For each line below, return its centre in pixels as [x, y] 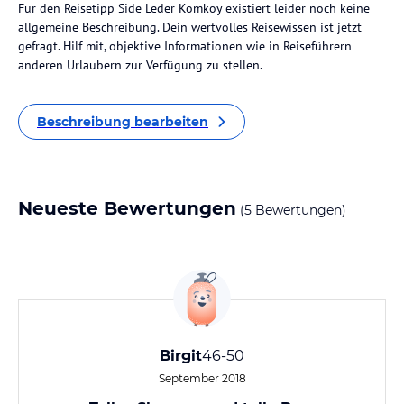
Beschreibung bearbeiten [123, 122]
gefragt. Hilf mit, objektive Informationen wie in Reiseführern [185, 46]
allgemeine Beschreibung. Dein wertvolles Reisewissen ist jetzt [190, 27]
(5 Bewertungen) [291, 210]
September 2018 [202, 378]
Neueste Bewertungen [127, 208]
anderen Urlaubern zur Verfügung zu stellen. [140, 65]
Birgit [181, 356]
